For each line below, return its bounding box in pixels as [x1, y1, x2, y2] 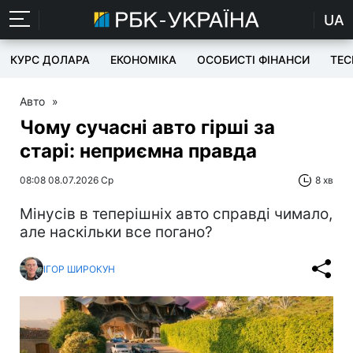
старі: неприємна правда [20, 139, 257, 162]
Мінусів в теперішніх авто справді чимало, [20, 205, 333, 223]
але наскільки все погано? [20, 223, 217, 241]
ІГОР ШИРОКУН [43, 262, 115, 275]
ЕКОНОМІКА [110, 53, 176, 66]
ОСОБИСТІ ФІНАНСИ [197, 53, 310, 66]
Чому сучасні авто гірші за [20, 116, 275, 139]
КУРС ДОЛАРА [10, 53, 90, 66]
